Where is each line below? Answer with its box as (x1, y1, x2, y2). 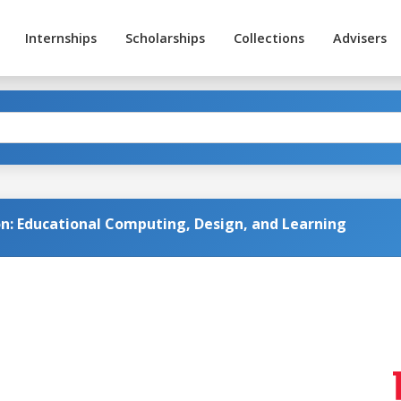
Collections (233, 30, 304, 47)
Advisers (332, 30, 387, 47)
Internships (24, 30, 97, 47)
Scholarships (124, 30, 205, 47)
